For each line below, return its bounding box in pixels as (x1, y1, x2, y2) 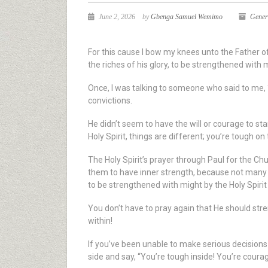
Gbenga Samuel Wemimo (151, 13, 223, 21)
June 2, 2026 (97, 13, 135, 21)
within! (88, 216, 112, 226)
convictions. (88, 96, 132, 105)
